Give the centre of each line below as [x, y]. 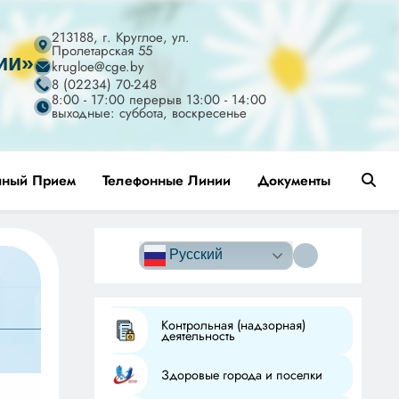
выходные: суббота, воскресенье [149, 113]
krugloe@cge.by [98, 66]
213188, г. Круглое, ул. [120, 37]
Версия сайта [312, 234]
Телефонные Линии [167, 180]
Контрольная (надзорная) [234, 325]
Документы [294, 180]
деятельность [199, 336]
